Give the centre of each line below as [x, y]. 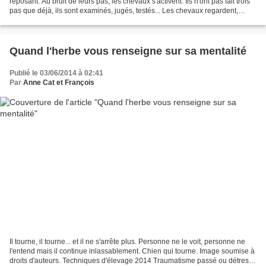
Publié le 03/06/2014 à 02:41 [56, 73]
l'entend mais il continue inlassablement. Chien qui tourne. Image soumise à [132, 251]
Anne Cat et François [59, 83]
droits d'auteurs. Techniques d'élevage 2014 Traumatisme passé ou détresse [133, 260]
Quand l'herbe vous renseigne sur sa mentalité [128, 51]
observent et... [32, 20]
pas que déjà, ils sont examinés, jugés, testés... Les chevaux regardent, [124, 11]
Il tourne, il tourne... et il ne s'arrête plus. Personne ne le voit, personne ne [127, 241]
